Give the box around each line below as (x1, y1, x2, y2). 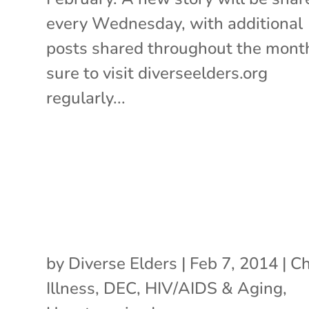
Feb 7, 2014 (190, 252, 279, 275)
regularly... (46, 86, 126, 109)
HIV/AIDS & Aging (145, 277, 283, 299)
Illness (46, 277, 96, 299)
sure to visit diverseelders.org (46, 61, 268, 84)
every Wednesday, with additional (46, 12, 303, 34)
